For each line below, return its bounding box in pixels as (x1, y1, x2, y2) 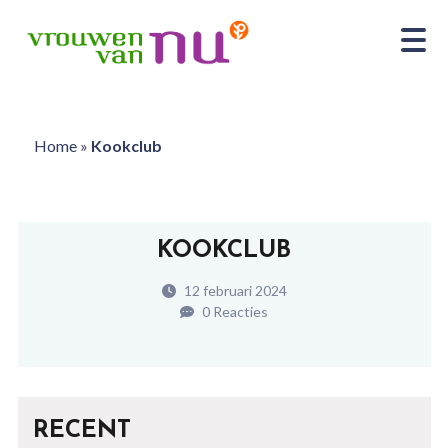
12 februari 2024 (180, 282, 287, 299)
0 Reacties (199, 303, 268, 320)
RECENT (32, 419, 131, 443)
